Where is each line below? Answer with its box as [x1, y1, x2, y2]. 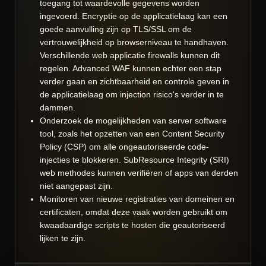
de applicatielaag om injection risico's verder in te [40, 90, 224, 100]
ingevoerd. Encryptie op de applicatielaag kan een [40, 11, 227, 21]
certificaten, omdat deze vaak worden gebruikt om [40, 207, 227, 217]
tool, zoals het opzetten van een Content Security [40, 129, 224, 139]
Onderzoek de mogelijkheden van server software [40, 116, 227, 126]
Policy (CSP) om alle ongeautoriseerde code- [40, 142, 209, 152]
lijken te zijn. [40, 233, 85, 243]
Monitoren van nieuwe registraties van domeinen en [40, 194, 235, 204]
